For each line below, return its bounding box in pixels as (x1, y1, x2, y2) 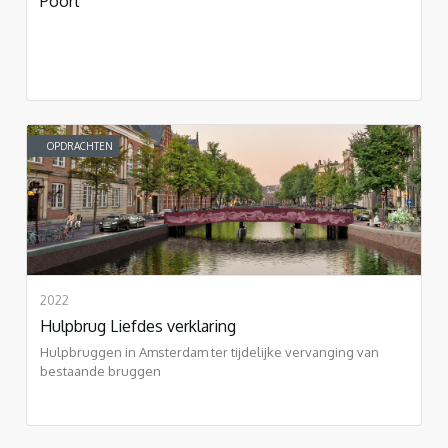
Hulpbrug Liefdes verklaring (40, 315, 236, 336)
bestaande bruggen (40, 362, 161, 379)
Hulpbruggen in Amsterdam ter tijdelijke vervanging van (40, 343, 379, 360)
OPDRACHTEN (47, 139, 113, 152)
